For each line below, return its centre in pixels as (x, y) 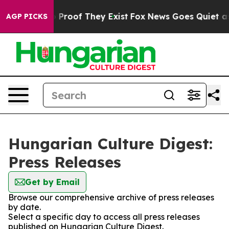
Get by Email (52, 182)
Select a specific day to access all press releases (104, 217)
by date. (25, 207)
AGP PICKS (27, 16)
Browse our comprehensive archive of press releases (111, 197)
